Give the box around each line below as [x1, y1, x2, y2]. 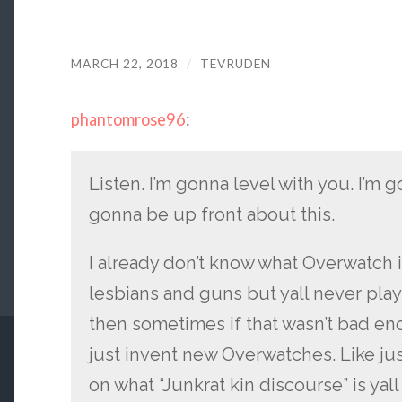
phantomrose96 [70, 109, 186, 130]
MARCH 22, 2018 [70, 56, 179, 71]
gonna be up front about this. [88, 203, 335, 225]
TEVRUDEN [199, 56, 271, 71]
